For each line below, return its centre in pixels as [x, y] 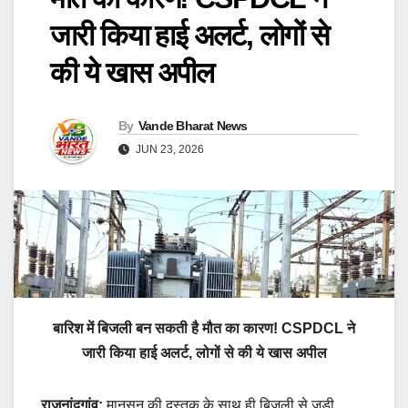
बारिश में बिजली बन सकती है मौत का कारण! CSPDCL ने [204, 328]
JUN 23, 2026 [168, 150]
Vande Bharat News [193, 126]
